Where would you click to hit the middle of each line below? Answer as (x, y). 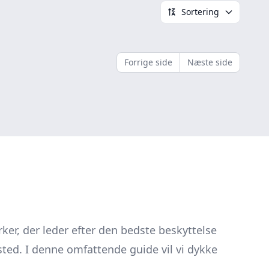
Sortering (200, 12)
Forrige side (148, 62)
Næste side (210, 62)
